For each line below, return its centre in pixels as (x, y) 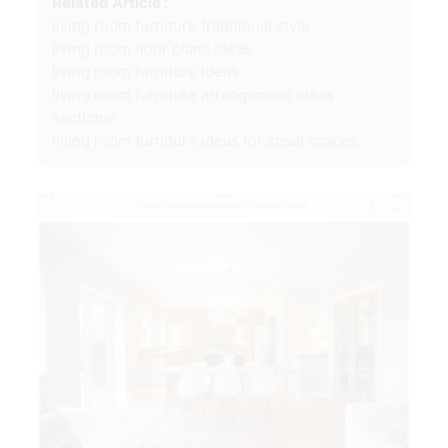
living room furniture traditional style (181, 26)
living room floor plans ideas (152, 49)
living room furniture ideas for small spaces (205, 141)
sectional (84, 118)
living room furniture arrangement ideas (193, 95)
